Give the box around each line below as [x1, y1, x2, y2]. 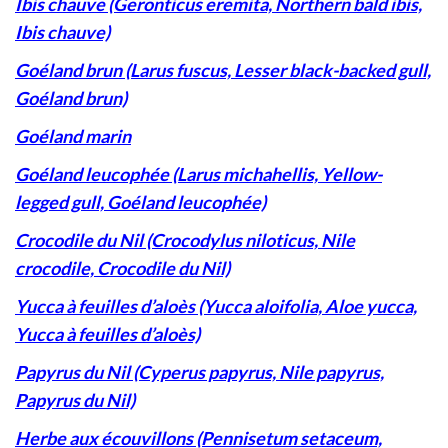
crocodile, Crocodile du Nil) [15, 257, 230, 280]
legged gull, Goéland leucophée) [15, 191, 266, 214]
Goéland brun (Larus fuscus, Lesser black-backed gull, [15, 59, 431, 82]
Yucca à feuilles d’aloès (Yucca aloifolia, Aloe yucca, [15, 295, 417, 318]
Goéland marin [15, 125, 131, 148]
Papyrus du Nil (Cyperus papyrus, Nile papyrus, [15, 361, 384, 384]
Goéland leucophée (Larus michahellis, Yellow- [15, 163, 382, 186]
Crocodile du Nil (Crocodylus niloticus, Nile [15, 229, 355, 252]
